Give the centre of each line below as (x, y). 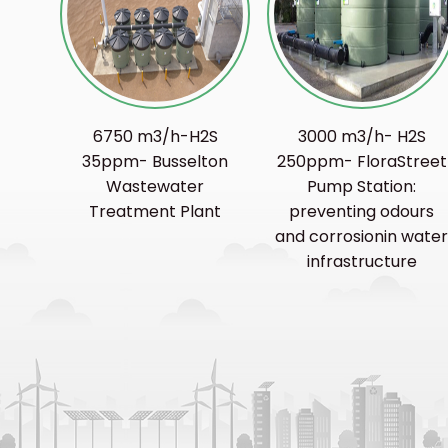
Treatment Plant (155, 211)
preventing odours (362, 211)
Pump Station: (362, 186)
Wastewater (155, 186)
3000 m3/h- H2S (361, 136)
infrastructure (361, 261)
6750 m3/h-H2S (155, 136)
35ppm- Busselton (155, 161)
